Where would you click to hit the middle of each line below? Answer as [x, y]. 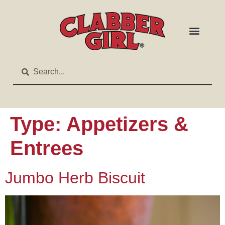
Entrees [47, 148]
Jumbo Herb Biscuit [75, 178]
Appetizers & [127, 124]
